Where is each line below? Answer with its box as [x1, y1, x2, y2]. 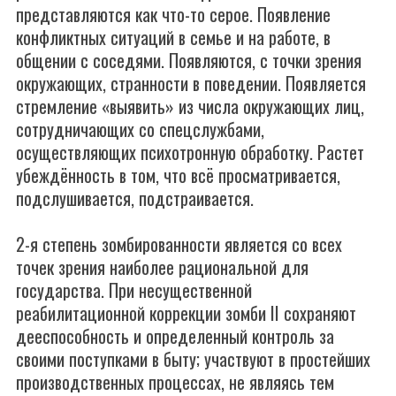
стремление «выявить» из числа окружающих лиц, [16, 93, 364, 119]
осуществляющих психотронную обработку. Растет [16, 139, 364, 165]
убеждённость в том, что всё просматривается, [16, 162, 340, 188]
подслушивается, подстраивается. [16, 185, 254, 211]
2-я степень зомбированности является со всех [16, 231, 342, 257]
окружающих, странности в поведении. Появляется [16, 70, 366, 96]
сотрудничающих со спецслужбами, [16, 116, 264, 142]
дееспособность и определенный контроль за [16, 323, 334, 349]
